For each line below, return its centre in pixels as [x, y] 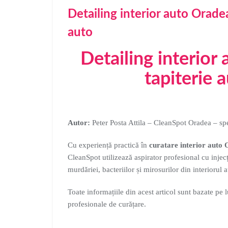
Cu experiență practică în [108, 145]
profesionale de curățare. [107, 204]
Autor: [79, 123]
